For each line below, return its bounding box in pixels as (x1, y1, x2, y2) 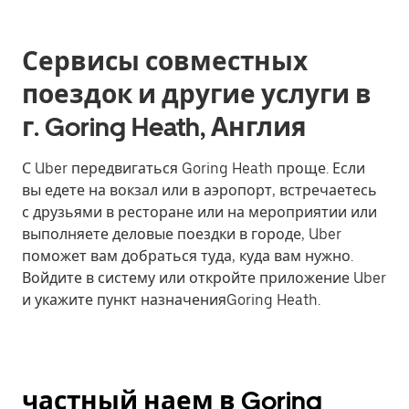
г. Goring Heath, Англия (22, 111, 307, 142)
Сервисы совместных (22, 46, 308, 77)
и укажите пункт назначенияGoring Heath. (22, 291, 320, 309)
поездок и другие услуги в (22, 79, 372, 110)
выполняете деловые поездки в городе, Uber (22, 225, 341, 243)
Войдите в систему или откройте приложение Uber (22, 269, 386, 287)
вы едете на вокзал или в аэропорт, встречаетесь (22, 182, 377, 199)
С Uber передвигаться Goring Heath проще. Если (22, 160, 365, 177)
